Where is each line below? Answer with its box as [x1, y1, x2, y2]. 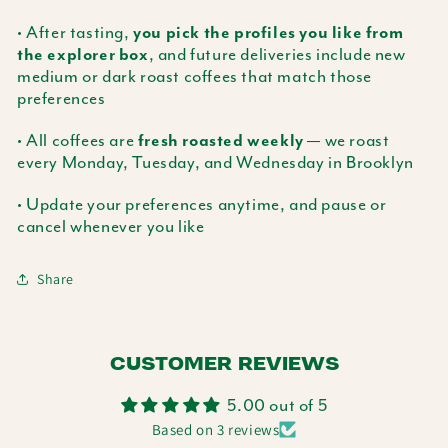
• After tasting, [17, 21, 134, 43]
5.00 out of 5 [227, 394, 328, 416]
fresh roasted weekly [137, 131, 304, 151]
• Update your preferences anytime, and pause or [17, 193, 387, 215]
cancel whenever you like [17, 215, 205, 237]
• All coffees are [17, 129, 138, 151]
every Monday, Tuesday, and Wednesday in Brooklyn [17, 151, 414, 173]
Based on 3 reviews [151, 420, 280, 439]
